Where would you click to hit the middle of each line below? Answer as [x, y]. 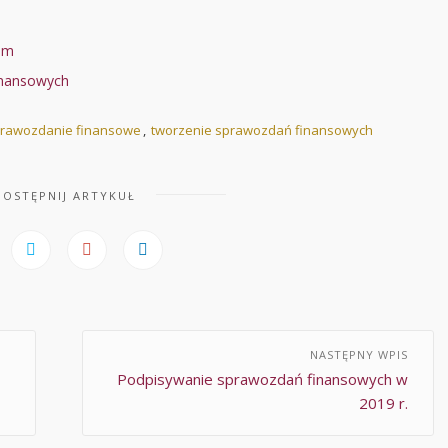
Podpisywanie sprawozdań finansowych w [262, 379]
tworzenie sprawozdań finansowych [262, 130]
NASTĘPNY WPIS [359, 355]
